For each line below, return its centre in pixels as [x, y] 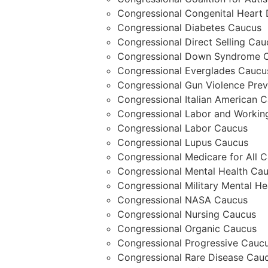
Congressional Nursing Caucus [186, 214]
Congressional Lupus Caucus [182, 143]
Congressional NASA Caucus [182, 200]
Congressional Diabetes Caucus [189, 28]
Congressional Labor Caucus [182, 128]
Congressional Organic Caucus [187, 229]
